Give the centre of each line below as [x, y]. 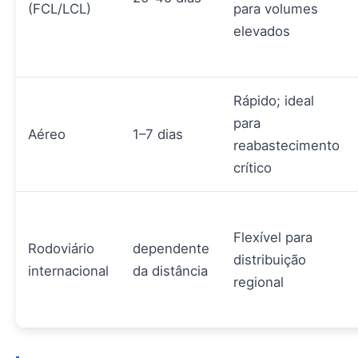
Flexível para [273, 238]
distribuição [270, 260]
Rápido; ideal [274, 101]
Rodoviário [61, 249]
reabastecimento [286, 146]
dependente [171, 249]
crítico [253, 168]
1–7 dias [158, 135]
